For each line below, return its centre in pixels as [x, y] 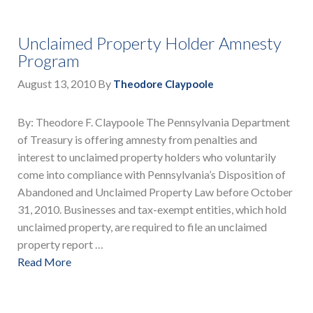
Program [49, 61]
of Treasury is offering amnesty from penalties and [137, 140]
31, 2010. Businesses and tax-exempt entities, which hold [152, 210]
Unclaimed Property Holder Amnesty [150, 43]
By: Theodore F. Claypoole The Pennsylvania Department [154, 122]
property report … [60, 245]
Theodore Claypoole [163, 84]
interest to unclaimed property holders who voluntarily [147, 157]
